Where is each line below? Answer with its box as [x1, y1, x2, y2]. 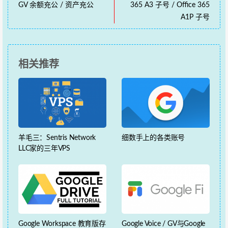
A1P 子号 [181, 14, 210, 21]
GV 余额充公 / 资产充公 [18, 2, 94, 9]
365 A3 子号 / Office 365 [130, 2, 210, 9]
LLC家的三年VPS [18, 145, 71, 152]
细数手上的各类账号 [122, 134, 185, 141]
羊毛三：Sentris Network [18, 134, 96, 141]
